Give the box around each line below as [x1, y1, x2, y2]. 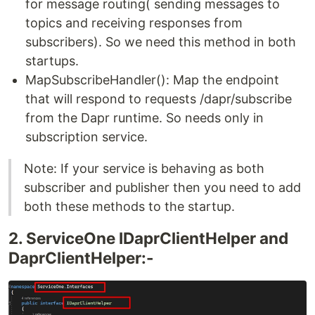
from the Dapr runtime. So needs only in [25, 110, 264, 126]
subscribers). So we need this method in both [25, 34, 296, 50]
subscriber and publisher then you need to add [24, 180, 301, 195]
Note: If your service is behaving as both [24, 161, 264, 176]
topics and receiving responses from [25, 15, 243, 31]
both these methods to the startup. [24, 199, 235, 214]
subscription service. [25, 129, 148, 145]
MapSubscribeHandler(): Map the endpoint [25, 72, 279, 88]
